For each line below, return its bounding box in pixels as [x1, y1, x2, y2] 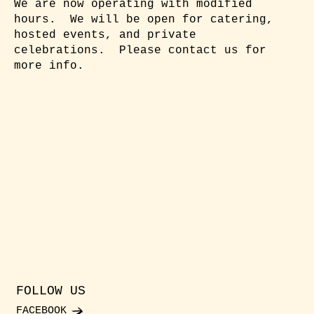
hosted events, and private [14, 28, 197, 41]
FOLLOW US [16, 283, 86, 298]
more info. [14, 59, 85, 72]
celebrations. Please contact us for [14, 43, 267, 57]
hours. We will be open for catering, [14, 13, 274, 26]
